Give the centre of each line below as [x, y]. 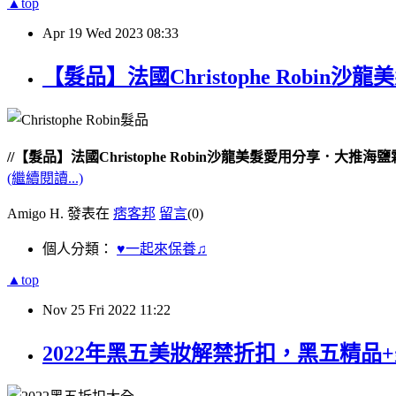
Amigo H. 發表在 [60, 213]
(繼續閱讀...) [45, 178]
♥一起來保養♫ [162, 248]
